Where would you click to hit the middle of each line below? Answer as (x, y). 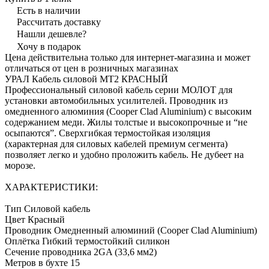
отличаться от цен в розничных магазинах (92, 68)
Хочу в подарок (49, 46)
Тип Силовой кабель (47, 208)
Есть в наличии (49, 10)
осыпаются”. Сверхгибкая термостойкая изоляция (107, 133)
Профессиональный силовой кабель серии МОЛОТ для (119, 89)
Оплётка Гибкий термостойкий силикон (87, 241)
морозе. (20, 165)
